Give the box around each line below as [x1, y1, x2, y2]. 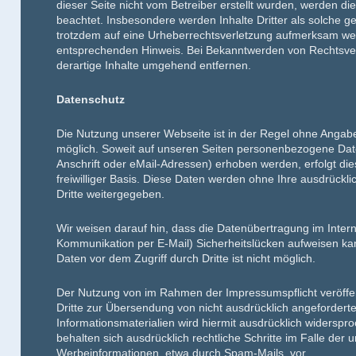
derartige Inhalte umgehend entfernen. [56, 59, 252, 72]
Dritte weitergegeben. [56, 188, 165, 200]
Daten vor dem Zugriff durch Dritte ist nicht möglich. [56, 252, 316, 265]
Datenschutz [56, 93, 126, 106]
